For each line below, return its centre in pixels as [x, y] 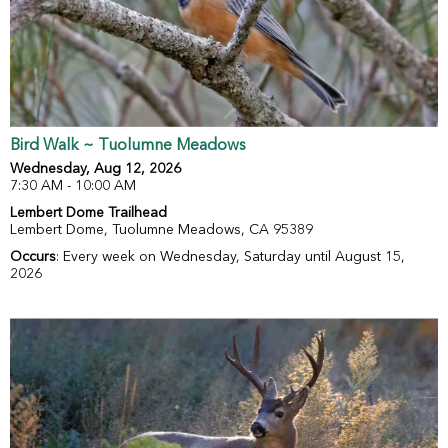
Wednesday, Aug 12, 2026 [95, 169]
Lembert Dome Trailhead [88, 213]
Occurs [33, 257]
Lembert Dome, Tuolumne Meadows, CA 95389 [161, 230]
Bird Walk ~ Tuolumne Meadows [128, 146]
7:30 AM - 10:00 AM [73, 186]
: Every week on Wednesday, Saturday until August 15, [230, 257]
